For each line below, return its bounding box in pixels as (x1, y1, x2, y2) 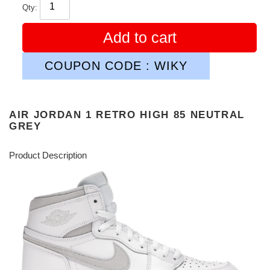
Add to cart (102, 28, 177, 46)
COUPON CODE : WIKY (45, 58, 188, 72)
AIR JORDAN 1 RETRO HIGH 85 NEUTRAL (9, 109, 245, 121)
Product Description (9, 149, 87, 160)
